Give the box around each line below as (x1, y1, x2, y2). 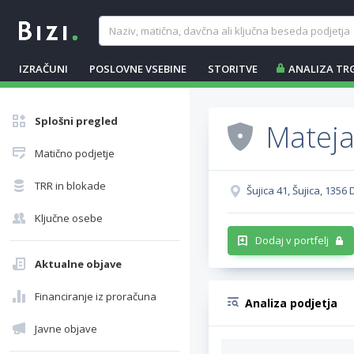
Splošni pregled (35, 114, 118, 128)
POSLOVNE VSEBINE (89, 62, 186, 76)
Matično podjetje (35, 146, 115, 160)
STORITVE (208, 62, 258, 76)
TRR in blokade (35, 179, 106, 193)
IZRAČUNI (19, 62, 68, 76)
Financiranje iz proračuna (35, 289, 156, 303)
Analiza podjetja (245, 296, 337, 311)
